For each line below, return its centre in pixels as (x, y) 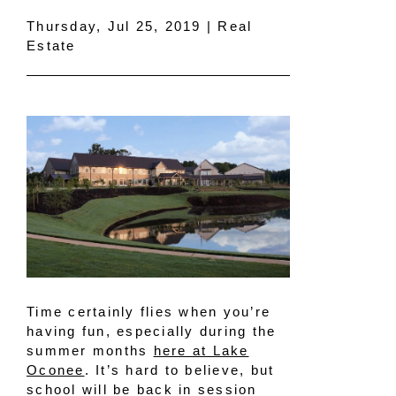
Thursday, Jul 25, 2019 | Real (140, 26)
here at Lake (201, 351)
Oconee (56, 370)
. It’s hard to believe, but (179, 370)
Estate (51, 45)
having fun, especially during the (152, 331)
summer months (90, 351)
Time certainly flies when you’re (148, 312)
